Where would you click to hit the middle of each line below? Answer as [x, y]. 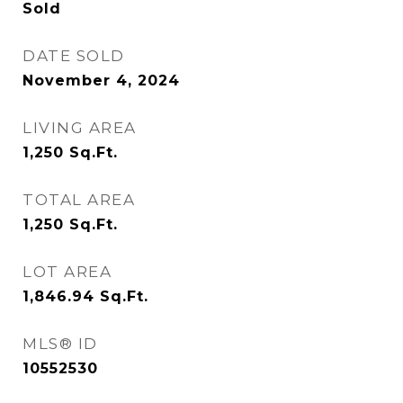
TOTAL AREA [79, 200]
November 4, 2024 [101, 81]
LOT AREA [67, 272]
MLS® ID [60, 344]
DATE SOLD [74, 56]
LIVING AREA [80, 128]
